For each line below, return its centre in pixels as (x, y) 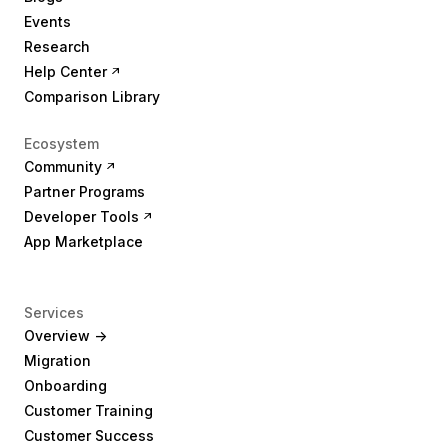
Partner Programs (84, 191)
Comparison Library (92, 96)
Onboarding (65, 385)
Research (57, 46)
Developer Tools (81, 216)
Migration (57, 360)
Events (47, 21)
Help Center (65, 71)
